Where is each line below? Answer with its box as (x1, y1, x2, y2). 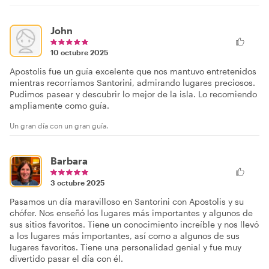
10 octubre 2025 (50, 47, 108, 56)
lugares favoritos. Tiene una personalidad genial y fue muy (10, 241, 241, 252)
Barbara (50, 154, 88, 166)
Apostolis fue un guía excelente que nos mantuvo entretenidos (10, 65, 256, 76)
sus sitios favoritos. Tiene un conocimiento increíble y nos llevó (10, 219, 259, 229)
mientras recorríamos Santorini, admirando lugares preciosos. (10, 77, 255, 88)
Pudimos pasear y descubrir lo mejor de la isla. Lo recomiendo (10, 88, 257, 99)
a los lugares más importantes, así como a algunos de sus (10, 230, 240, 241)
